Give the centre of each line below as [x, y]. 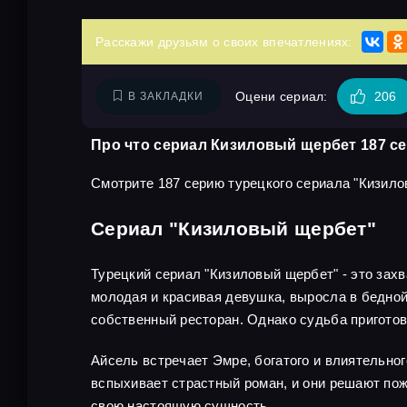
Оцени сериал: [282, 96]
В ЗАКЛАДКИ [166, 96]
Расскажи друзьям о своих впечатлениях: [224, 42]
